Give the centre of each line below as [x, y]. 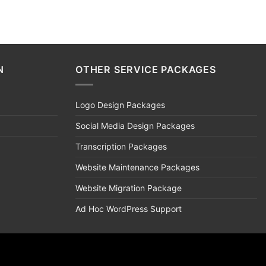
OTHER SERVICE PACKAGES [146, 70]
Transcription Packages [121, 146]
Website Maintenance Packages [137, 167]
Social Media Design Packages [135, 125]
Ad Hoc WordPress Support [129, 208]
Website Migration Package [129, 188]
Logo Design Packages [120, 104]
